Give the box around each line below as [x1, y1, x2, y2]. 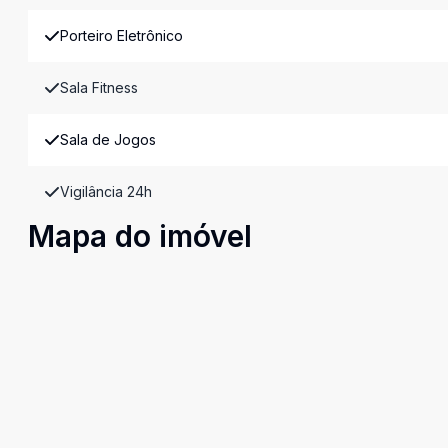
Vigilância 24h [60, 183, 152, 200]
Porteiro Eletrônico [60, 27, 183, 44]
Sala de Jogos [60, 131, 156, 148]
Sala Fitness [60, 79, 138, 96]
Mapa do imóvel [28, 218, 252, 254]
